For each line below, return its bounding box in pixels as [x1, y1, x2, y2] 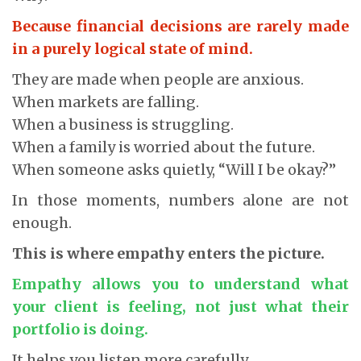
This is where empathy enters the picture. [12, 243, 325, 263]
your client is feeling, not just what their [12, 297, 349, 316]
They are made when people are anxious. [12, 69, 304, 89]
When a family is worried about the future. [12, 137, 315, 156]
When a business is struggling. [12, 114, 234, 134]
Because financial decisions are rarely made [12, 16, 349, 35]
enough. [12, 213, 72, 232]
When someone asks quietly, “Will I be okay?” [12, 160, 336, 179]
